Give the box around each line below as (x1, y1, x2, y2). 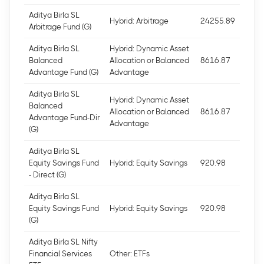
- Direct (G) (29, 170, 66, 179)
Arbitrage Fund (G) (29, 22, 91, 31)
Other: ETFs (110, 249, 150, 258)
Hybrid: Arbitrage (110, 16, 169, 25)
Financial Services (29, 249, 92, 258)
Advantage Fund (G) (29, 68, 98, 77)
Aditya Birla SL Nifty (29, 237, 98, 246)
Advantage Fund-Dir (29, 113, 100, 122)
